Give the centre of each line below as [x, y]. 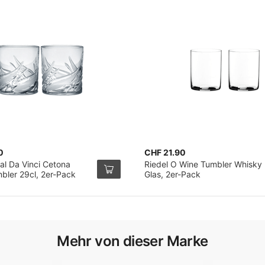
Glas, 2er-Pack [172, 174]
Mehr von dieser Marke [132, 241]
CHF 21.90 [165, 152]
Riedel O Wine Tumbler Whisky [203, 164]
